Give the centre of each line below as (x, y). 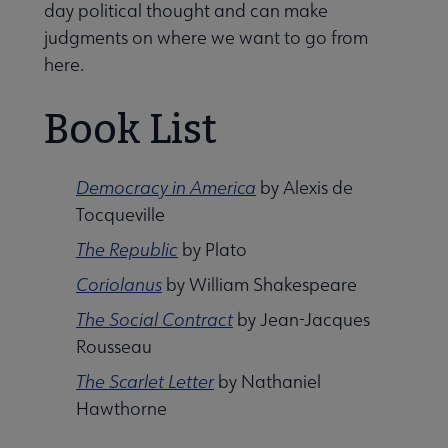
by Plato (212, 250)
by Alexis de (304, 188)
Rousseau (114, 347)
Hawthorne (121, 409)
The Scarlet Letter (145, 382)
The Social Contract (154, 320)
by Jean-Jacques (301, 320)
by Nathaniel (267, 382)
